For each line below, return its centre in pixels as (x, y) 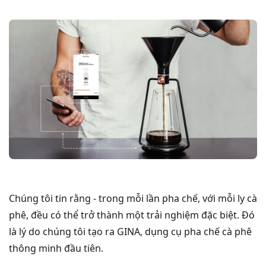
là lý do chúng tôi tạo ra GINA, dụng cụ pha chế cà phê (130, 232)
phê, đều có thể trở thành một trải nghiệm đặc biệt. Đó (132, 215)
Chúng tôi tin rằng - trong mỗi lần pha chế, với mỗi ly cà (133, 199)
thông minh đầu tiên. (56, 248)
